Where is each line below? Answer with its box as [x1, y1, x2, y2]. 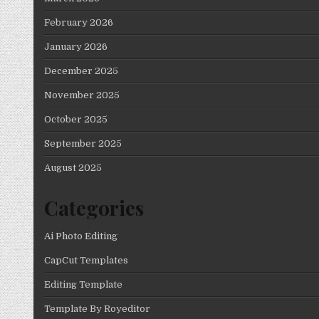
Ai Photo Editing [44, 231, 117, 242]
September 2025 [44, 137, 122, 149]
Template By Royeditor [44, 303, 150, 315]
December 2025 [44, 65, 118, 76]
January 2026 [44, 41, 108, 52]
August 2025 [44, 162, 102, 173]
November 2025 [44, 89, 120, 100]
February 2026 [44, 16, 113, 28]
